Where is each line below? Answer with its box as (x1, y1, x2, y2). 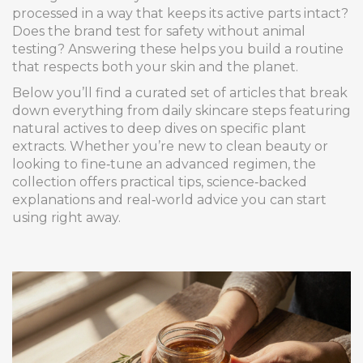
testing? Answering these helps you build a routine (12, 41, 344, 57)
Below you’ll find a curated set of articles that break (12, 85, 348, 100)
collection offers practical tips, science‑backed (12, 174, 307, 190)
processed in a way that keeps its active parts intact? (12, 6, 348, 21)
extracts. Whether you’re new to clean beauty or (12, 139, 328, 154)
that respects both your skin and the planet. (12, 59, 298, 75)
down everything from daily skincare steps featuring (12, 103, 351, 118)
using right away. (12, 210, 121, 225)
